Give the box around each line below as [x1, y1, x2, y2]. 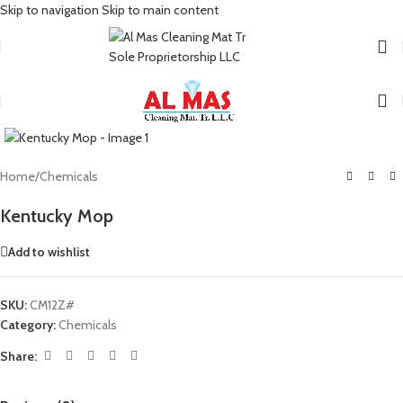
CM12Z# [30, 297, 75, 313]
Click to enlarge [53, 106, 133, 121]
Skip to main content [102, 2, 219, 18]
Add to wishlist [8, 243, 90, 260]
